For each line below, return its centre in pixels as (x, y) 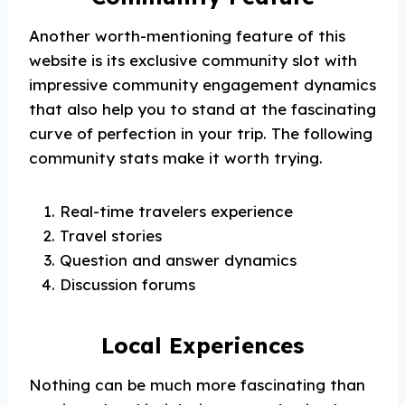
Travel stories (111, 235)
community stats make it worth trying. (176, 158)
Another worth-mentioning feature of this (187, 36)
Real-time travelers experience (176, 211)
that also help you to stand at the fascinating (202, 109)
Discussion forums (127, 284)
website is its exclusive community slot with (193, 60)
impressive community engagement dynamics (202, 85)
